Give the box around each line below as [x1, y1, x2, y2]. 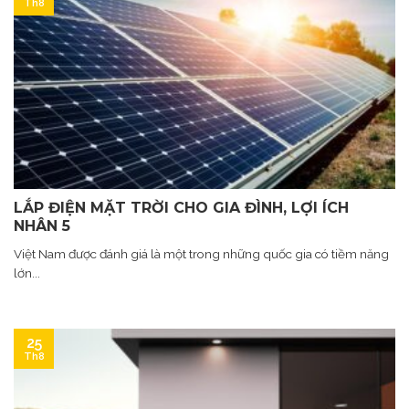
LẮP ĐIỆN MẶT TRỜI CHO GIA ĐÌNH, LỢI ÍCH [14, 198, 349, 216]
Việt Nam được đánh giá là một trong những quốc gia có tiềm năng [14, 246, 389, 261]
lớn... [14, 265, 40, 280]
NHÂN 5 [14, 216, 70, 235]
